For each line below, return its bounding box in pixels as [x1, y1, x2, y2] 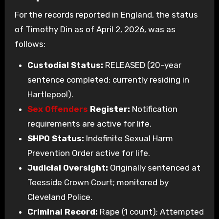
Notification [130, 104, 177, 114]
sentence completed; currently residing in [27, 74, 189, 85]
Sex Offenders [27, 104, 88, 114]
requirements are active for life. [27, 118, 152, 129]
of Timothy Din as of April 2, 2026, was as [14, 24, 175, 34]
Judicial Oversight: [27, 162, 108, 173]
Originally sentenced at [108, 162, 200, 173]
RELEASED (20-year [103, 60, 181, 70]
